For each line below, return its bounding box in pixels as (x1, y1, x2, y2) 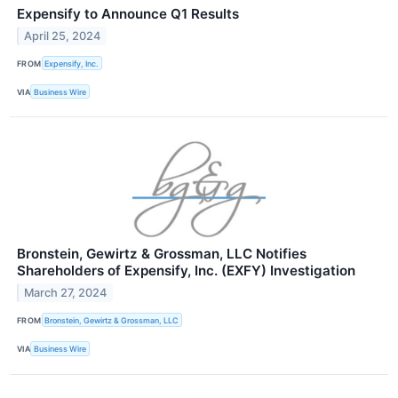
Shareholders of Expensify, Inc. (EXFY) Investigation (17, 262, 355, 280)
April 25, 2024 (24, 28, 101, 43)
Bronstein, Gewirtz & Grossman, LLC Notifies (17, 245, 306, 263)
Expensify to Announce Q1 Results (17, 4, 239, 22)
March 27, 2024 (24, 286, 107, 300)
